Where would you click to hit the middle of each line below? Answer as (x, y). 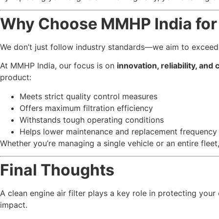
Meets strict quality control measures (88, 96)
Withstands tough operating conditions (92, 120)
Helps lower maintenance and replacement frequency (118, 131)
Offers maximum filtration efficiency (86, 108)
